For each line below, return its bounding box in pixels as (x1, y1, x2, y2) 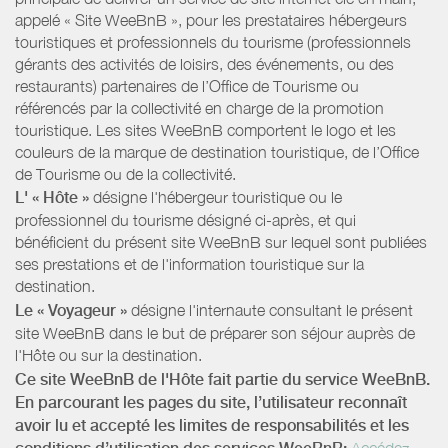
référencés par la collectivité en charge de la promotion (15, 98, 384, 117)
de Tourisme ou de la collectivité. (15, 164, 236, 183)
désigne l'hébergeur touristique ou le (89, 188, 342, 207)
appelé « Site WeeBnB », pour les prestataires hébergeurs (15, 10, 407, 29)
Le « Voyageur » (15, 300, 127, 320)
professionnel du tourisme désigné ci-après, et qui (15, 211, 356, 230)
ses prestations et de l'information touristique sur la (15, 255, 364, 274)
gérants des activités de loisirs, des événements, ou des (15, 54, 394, 73)
